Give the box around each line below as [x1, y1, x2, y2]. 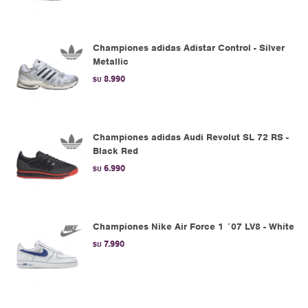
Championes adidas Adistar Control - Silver [93, 42, 285, 54]
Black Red [93, 145, 138, 157]
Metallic [93, 56, 129, 67]
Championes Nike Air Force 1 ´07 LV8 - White [93, 221, 294, 232]
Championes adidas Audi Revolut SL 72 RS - [93, 131, 289, 143]
